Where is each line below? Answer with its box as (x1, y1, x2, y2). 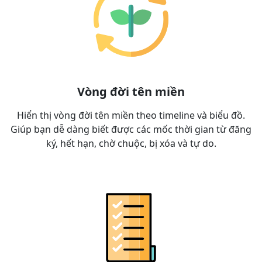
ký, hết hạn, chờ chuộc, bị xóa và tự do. (46, 136, 216, 150)
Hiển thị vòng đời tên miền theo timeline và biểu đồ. (17, 108, 245, 122)
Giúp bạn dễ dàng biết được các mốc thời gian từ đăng (11, 122, 251, 136)
